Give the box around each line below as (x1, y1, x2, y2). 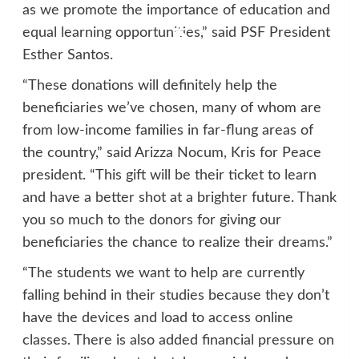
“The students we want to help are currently (22, 266, 305, 281)
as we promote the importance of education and (22, 3, 330, 18)
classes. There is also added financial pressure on (22, 333, 334, 349)
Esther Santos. (22, 48, 113, 63)
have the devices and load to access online (22, 311, 293, 326)
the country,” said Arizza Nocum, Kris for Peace (22, 146, 321, 161)
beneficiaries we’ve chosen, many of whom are (22, 101, 321, 116)
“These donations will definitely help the (22, 79, 277, 94)
